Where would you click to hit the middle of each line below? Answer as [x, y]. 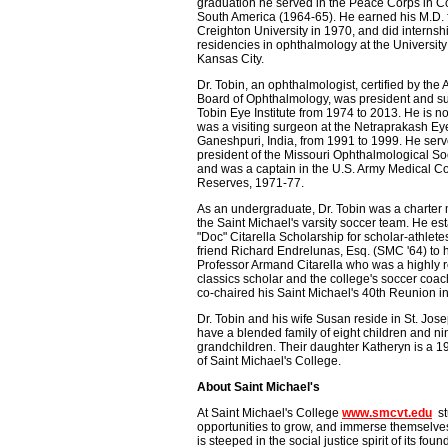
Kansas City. [230, 59]
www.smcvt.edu [387, 413]
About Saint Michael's [258, 387]
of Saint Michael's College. [269, 361]
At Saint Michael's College [269, 413]
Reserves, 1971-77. [250, 183]
